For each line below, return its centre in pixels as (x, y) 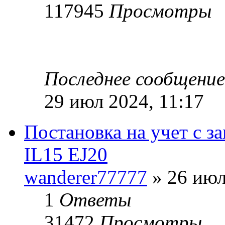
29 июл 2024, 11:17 (124, 101)
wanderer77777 (86, 177)
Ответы (95, 199)
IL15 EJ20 (66, 154)
